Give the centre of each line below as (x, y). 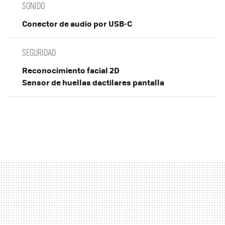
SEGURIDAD (39, 52)
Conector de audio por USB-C (77, 23)
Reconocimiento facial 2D (71, 70)
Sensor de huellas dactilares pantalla (93, 82)
